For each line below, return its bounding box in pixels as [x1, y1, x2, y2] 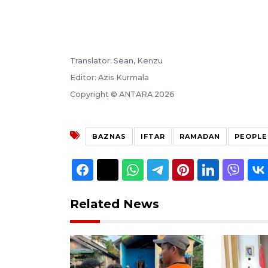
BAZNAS [92, 132, 126, 141]
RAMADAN [179, 132, 220, 141]
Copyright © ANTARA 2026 [70, 89, 175, 99]
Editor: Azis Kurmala [70, 72, 149, 82]
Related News [70, 196, 159, 211]
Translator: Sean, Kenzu [70, 56, 163, 65]
